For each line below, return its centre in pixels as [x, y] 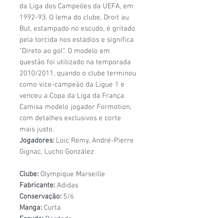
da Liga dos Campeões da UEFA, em [76, 6]
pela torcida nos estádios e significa [77, 40]
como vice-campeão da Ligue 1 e [72, 84]
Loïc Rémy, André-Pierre [95, 140]
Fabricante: [38, 185]
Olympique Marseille [72, 174]
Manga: [31, 208]
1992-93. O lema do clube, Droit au [74, 17]
